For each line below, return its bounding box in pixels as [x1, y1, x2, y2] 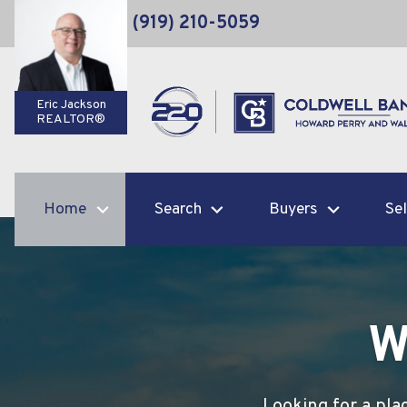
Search [154, 199, 202, 221]
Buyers [269, 199, 318, 221]
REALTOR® [36, 112, 105, 128]
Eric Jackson [35, 97, 106, 114]
